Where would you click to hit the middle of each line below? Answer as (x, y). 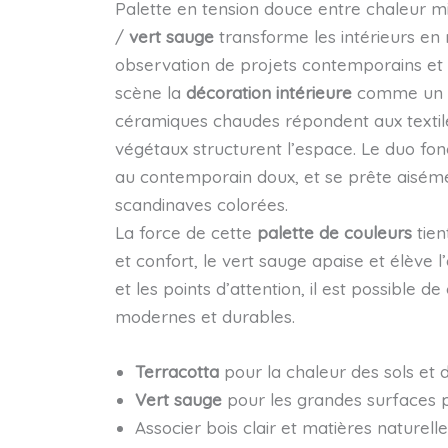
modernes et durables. (204, 316)
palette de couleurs (334, 232)
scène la (150, 92)
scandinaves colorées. (201, 204)
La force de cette (185, 232)
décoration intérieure (268, 92)
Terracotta (176, 371)
